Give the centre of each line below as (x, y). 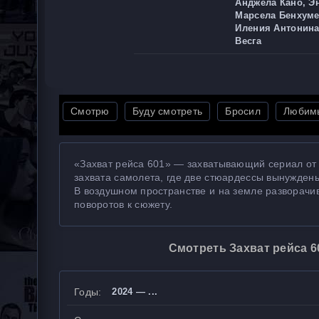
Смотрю (90, 111)
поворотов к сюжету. (124, 204)
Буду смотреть (167, 111)
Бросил (243, 111)
